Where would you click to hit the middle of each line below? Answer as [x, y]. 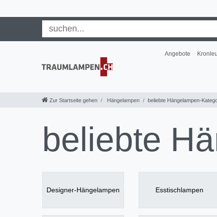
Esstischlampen [180, 190]
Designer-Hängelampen [83, 190]
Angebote [177, 54]
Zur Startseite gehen [73, 101]
